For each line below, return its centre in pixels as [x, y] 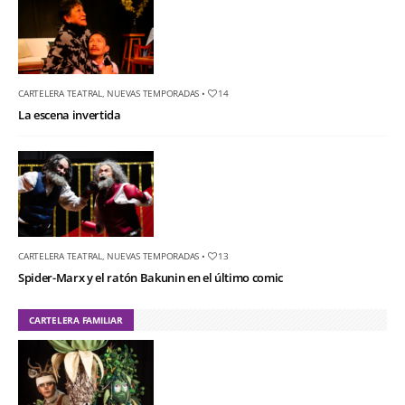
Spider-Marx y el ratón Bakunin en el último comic [151, 277]
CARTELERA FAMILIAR [76, 320]
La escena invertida [70, 114]
